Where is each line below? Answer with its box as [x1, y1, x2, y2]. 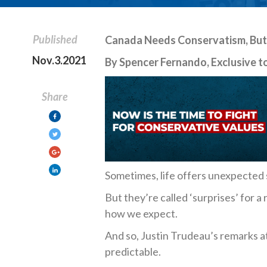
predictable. [105, 245, 162, 258]
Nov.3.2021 [32, 54, 87, 67]
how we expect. [105, 207, 178, 220]
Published [32, 33, 77, 46]
